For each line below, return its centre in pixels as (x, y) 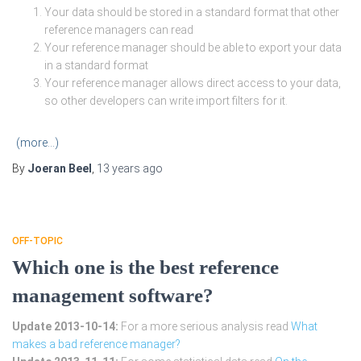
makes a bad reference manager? (96, 344)
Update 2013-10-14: (65, 327)
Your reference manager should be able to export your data (193, 48)
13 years (118, 169)
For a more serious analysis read (205, 327)
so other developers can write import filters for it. (166, 101)
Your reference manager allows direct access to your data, (193, 83)
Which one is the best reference (145, 268)
